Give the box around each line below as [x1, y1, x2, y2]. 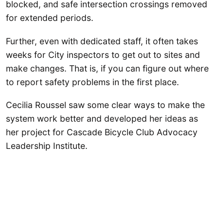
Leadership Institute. [6, 140, 88, 151]
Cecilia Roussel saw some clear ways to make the [6, 99, 205, 110]
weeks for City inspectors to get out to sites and [6, 49, 200, 60]
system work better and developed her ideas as [6, 113, 198, 124]
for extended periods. [6, 13, 93, 23]
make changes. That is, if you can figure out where [6, 63, 209, 73]
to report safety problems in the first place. [6, 76, 179, 87]
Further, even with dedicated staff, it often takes [6, 36, 198, 46]
